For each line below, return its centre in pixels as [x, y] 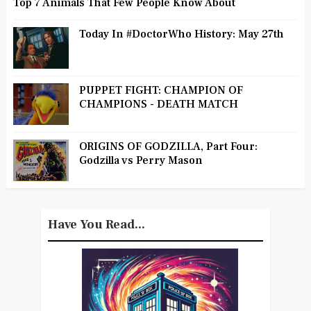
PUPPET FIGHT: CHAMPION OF [161, 90]
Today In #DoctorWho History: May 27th [181, 34]
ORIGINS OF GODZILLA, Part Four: [168, 146]
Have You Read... [96, 224]
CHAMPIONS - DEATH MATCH [158, 104]
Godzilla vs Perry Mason [141, 160]
